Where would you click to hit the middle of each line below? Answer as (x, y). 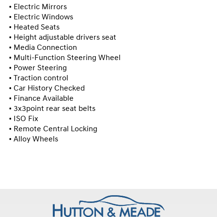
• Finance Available (41, 99)
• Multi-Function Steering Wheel (65, 58)
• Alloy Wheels (33, 139)
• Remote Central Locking (53, 129)
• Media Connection (43, 48)
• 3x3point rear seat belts (52, 109)
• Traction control (39, 78)
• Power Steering (38, 68)
